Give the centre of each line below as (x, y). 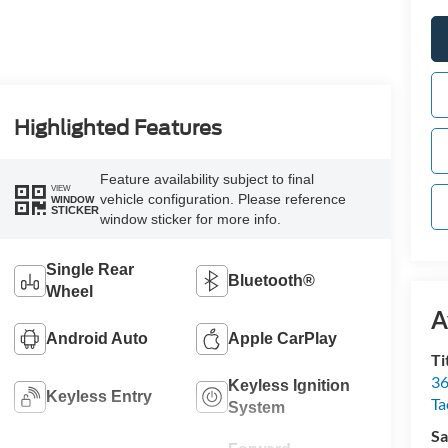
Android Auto (96, 338)
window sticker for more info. (190, 219)
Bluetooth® (272, 280)
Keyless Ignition (289, 385)
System (257, 407)
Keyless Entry (98, 396)
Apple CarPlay (283, 338)
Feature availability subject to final (206, 179)
